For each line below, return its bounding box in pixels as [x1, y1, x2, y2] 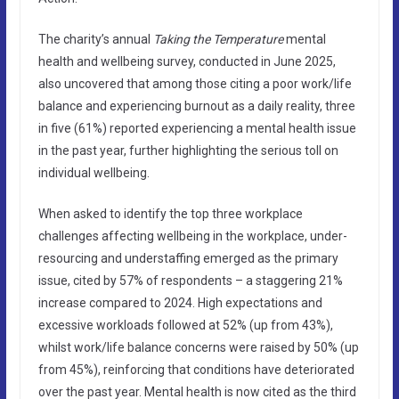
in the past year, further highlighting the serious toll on [37, 142, 338, 158]
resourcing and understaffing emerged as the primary [37, 250, 338, 265]
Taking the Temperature [152, 31, 283, 46]
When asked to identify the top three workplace [37, 206, 303, 221]
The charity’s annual [37, 31, 153, 46]
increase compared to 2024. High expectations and [37, 295, 322, 310]
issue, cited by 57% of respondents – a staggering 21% [37, 273, 343, 288]
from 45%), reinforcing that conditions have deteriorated [37, 362, 354, 377]
